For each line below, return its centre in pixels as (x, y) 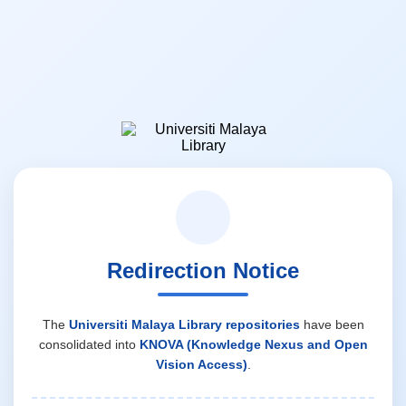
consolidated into (89, 344)
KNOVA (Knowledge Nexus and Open (253, 344)
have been (332, 324)
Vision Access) (201, 364)
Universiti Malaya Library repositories (184, 324)
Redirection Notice (203, 270)
